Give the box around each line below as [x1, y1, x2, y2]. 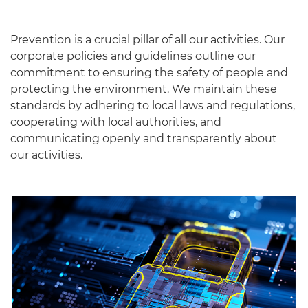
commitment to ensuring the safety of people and [10, 66, 288, 80]
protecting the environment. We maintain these [10, 82, 277, 96]
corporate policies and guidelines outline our [10, 49, 256, 63]
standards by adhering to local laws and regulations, [10, 99, 295, 113]
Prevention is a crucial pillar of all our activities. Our [10, 33, 285, 47]
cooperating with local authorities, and [10, 115, 221, 129]
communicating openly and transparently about [10, 132, 277, 146]
